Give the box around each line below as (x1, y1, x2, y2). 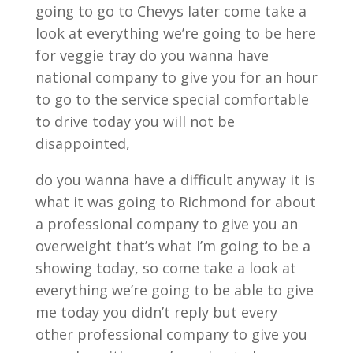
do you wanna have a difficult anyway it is (35, 170, 315, 189)
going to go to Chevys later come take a (35, 2, 307, 20)
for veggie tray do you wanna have (35, 46, 269, 65)
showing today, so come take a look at (35, 258, 296, 277)
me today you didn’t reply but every (35, 303, 277, 321)
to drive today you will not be (35, 112, 235, 131)
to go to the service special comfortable (35, 90, 309, 109)
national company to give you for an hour (35, 68, 318, 87)
